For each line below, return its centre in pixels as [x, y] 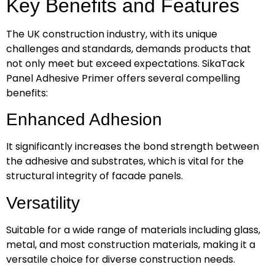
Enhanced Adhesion [84, 120]
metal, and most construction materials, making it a [131, 244]
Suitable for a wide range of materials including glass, [133, 230]
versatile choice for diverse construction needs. [121, 259]
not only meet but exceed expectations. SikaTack [126, 64]
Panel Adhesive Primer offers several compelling [123, 78]
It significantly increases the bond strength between [133, 147]
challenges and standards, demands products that [129, 49]
